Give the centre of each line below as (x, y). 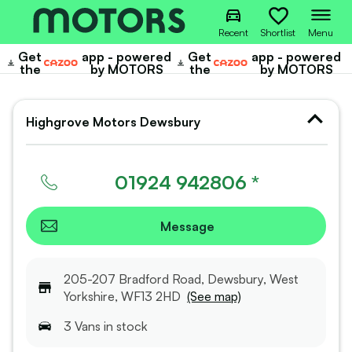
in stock (124, 326)
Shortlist (278, 32)
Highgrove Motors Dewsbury (113, 122)
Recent (233, 32)
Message (187, 226)
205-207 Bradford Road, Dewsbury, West (181, 279)
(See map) (214, 297)
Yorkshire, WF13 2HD (122, 297)
